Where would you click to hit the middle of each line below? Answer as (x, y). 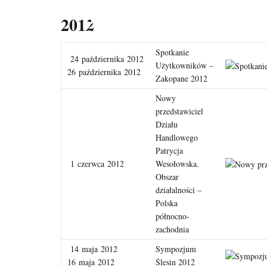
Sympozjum (176, 249)
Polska (167, 203)
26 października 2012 (104, 72)
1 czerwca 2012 (96, 164)
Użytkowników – (184, 65)
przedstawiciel (179, 111)
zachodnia (172, 229)
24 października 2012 (105, 59)
